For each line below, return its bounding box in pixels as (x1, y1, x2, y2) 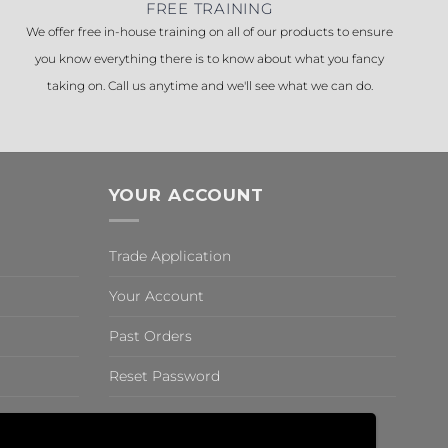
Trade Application (108, 246, 231, 265)
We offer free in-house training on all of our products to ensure (26, 24, 394, 40)
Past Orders (108, 326, 192, 345)
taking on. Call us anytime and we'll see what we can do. (46, 78, 373, 94)
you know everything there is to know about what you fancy (35, 51, 385, 67)
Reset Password (108, 366, 220, 385)
